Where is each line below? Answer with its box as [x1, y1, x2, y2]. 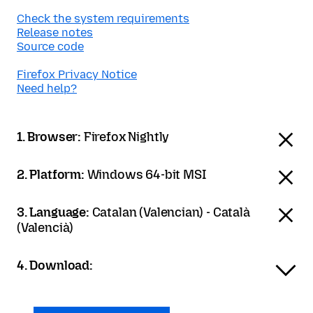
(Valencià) [17, 220, 74, 235]
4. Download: [17, 258, 93, 273]
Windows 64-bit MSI [87, 167, 206, 182]
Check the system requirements [17, 12, 189, 25]
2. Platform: [17, 167, 87, 182]
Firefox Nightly [83, 129, 170, 145]
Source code [17, 40, 84, 53]
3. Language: [17, 205, 92, 220]
